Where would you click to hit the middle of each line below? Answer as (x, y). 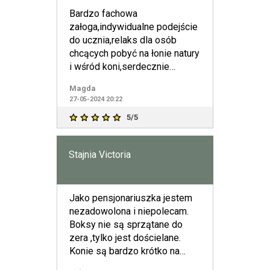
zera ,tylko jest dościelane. (125, 238)
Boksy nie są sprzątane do (126, 224)
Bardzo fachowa (103, 14)
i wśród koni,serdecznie (119, 67)
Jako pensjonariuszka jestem (131, 198)
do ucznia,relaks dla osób (123, 40)
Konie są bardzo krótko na (124, 251)
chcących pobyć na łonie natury (134, 53)
